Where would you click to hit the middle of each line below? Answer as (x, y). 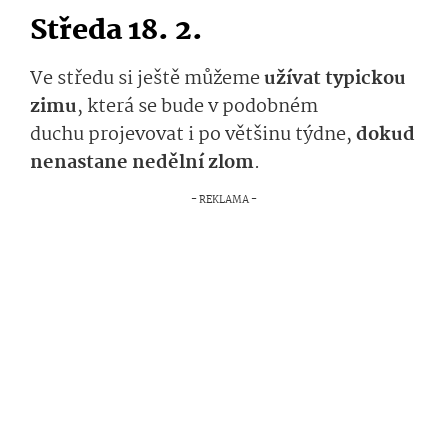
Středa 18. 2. (116, 32)
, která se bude (142, 107)
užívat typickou (335, 79)
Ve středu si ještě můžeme (147, 79)
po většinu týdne (270, 135)
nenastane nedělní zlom (142, 163)
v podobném (263, 107)
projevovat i (141, 135)
